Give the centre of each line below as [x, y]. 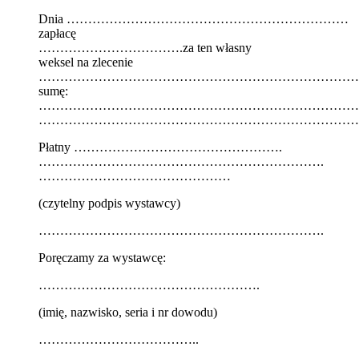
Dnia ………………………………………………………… [194, 18]
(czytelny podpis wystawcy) [109, 203]
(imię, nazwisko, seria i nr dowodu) [128, 312]
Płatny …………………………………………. [160, 147]
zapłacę [57, 33]
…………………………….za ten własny [145, 47]
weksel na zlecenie [86, 62]
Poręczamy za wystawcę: [102, 257]
